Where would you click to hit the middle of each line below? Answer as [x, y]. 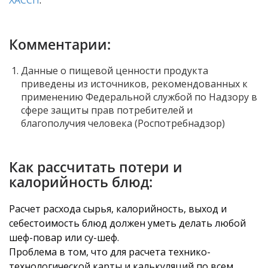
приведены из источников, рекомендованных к [134, 84]
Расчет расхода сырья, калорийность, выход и [118, 209]
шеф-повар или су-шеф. [64, 237]
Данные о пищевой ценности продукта [115, 71]
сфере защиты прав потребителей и [107, 110]
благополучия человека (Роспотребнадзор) [123, 123]
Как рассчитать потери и [96, 167]
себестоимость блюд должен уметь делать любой [127, 223]
